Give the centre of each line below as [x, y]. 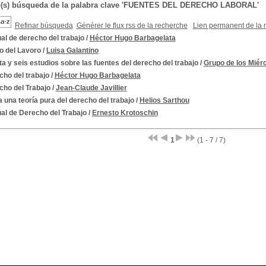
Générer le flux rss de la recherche [132, 26]
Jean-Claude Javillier [91, 88]
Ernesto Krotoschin [125, 113]
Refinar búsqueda [44, 26]
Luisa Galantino [72, 50]
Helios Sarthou [164, 100]
